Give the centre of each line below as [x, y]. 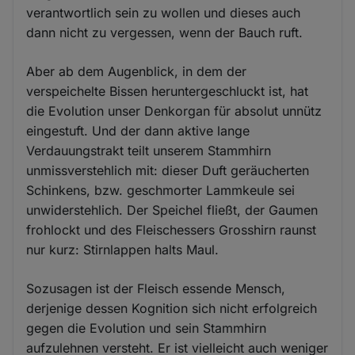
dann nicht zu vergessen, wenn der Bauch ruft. [165, 32]
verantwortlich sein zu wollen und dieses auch [164, 12]
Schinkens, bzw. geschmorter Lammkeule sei [161, 190]
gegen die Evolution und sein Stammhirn [147, 328]
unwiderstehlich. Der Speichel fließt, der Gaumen [172, 210]
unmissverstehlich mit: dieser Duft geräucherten [168, 170]
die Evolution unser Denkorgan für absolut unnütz [174, 111]
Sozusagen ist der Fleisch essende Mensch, [156, 288]
